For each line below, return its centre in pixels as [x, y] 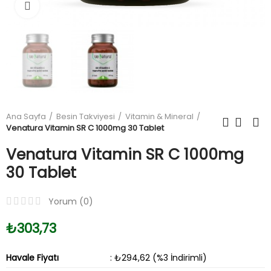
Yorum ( [66, 201]
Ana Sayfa [26, 116]
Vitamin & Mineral [159, 116]
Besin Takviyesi [86, 116]
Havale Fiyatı [32, 258]
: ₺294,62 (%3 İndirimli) [158, 258]
